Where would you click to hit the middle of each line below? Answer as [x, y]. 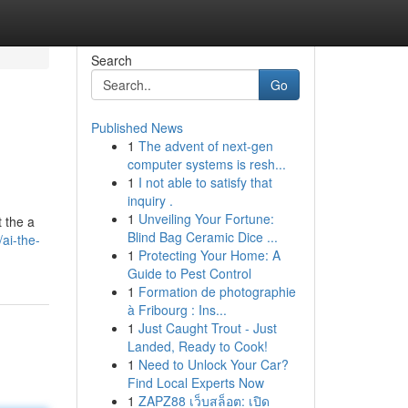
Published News [137, 127]
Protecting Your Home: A [209, 255]
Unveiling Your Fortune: [206, 219]
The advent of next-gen [205, 146]
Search [111, 60]
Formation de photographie [217, 291]
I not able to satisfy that [205, 182]
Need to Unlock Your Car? [213, 364]
